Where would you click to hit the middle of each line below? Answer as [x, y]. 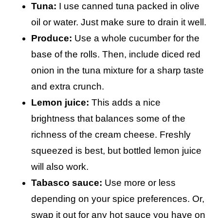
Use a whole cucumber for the [136, 38]
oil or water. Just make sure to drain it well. [119, 22]
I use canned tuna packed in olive [128, 6]
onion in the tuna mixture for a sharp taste [118, 70]
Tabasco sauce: [67, 183]
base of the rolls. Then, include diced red [116, 54]
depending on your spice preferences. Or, [118, 199]
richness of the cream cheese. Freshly [111, 135]
